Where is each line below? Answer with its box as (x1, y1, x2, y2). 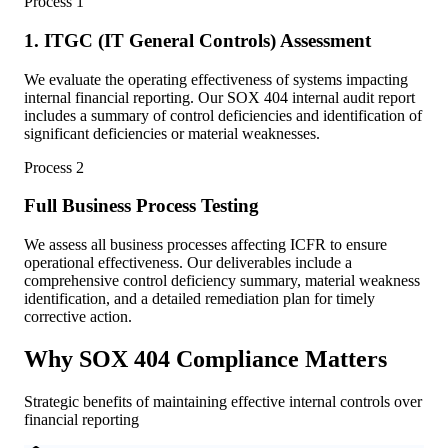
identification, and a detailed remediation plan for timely (24, 289, 375, 307)
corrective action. (24, 307, 132, 325)
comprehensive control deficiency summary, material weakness (24, 271, 420, 289)
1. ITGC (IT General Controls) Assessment (24, 29, 371, 51)
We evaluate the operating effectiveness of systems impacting (24, 70, 408, 88)
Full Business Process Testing (24, 195, 259, 217)
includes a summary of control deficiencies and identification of (24, 106, 422, 124)
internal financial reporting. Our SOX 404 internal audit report (24, 88, 415, 106)
